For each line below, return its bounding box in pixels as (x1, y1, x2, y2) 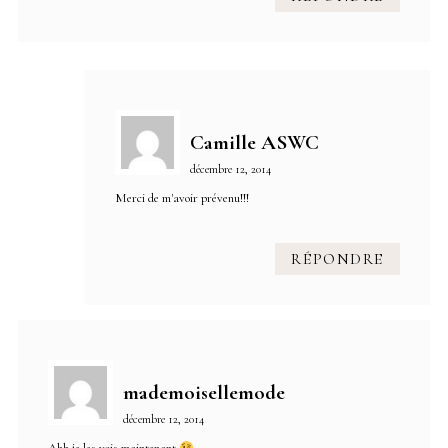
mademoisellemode (123, 380, 285, 406)
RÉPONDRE (291, 249, 384, 270)
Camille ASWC (189, 130, 319, 156)
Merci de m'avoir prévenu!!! (114, 190, 249, 207)
